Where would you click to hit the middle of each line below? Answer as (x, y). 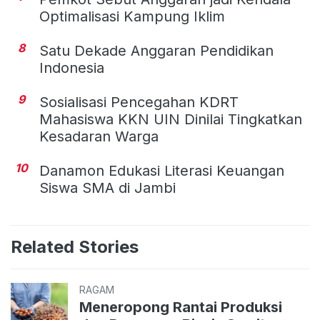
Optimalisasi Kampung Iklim (132, 16)
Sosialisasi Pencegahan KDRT (139, 102)
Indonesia (72, 67)
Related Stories (75, 246)
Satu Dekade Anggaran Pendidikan (156, 50)
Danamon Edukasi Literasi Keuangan (162, 170)
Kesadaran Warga (99, 136)
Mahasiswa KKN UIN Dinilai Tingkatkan (171, 119)
